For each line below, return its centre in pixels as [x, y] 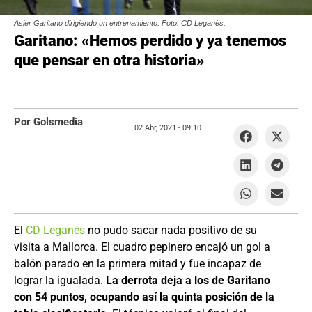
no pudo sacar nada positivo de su [171, 230]
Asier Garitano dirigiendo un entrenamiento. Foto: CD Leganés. [120, 23]
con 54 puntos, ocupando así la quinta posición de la [144, 297]
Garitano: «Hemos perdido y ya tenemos [150, 41]
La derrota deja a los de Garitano [188, 280]
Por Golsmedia [48, 122]
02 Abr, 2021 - [158, 128]
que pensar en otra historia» [109, 60]
